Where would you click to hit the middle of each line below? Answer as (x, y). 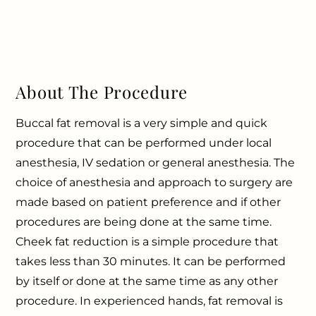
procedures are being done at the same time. (144, 222)
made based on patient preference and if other (148, 202)
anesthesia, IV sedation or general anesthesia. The (156, 163)
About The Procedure (102, 92)
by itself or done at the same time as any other (147, 281)
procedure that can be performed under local (144, 143)
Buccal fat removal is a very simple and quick (142, 123)
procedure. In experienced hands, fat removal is (150, 301)
